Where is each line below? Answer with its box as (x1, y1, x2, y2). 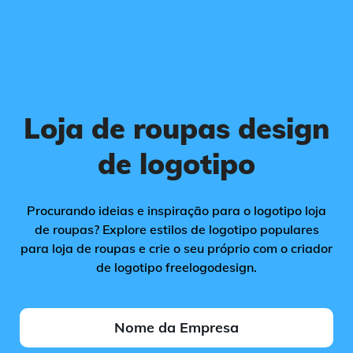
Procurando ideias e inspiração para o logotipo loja (27, 203, 326, 218)
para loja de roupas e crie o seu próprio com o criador (20, 240, 333, 256)
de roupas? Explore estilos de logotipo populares (34, 221, 319, 237)
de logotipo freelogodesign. (96, 259, 257, 275)
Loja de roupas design (24, 110, 329, 146)
